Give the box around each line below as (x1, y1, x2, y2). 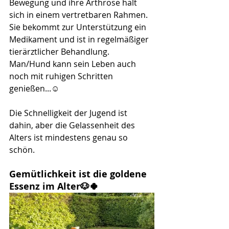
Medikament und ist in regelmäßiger (9, 34, 151, 45)
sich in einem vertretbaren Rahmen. (9, 9, 150, 20)
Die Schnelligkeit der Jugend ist (9, 107, 129, 119)
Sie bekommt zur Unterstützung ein (9, 21, 148, 33)
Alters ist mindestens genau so (9, 132, 130, 143)
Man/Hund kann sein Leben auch (9, 58, 138, 70)
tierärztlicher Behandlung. (9, 46, 109, 57)
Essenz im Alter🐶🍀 (9, 180, 99, 193)
